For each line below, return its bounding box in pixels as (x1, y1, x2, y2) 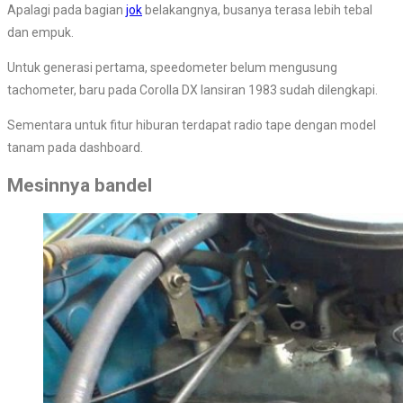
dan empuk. (7, 25, 74, 40)
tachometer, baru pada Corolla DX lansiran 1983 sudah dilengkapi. (7, 83, 378, 98)
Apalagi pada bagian (7, 3, 126, 18)
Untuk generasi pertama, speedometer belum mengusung (7, 60, 337, 76)
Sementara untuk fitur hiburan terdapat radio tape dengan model (7, 118, 376, 133)
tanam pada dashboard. (7, 140, 143, 156)
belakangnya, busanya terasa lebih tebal (142, 3, 372, 18)
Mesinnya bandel (7, 175, 152, 197)
